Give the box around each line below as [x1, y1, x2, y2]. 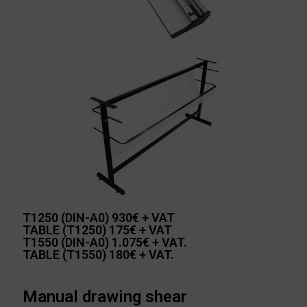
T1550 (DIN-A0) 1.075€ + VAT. [23, 234, 188, 249]
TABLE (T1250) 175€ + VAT [23, 222, 173, 237]
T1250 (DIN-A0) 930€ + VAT [23, 210, 175, 225]
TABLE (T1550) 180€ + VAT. [23, 247, 175, 262]
